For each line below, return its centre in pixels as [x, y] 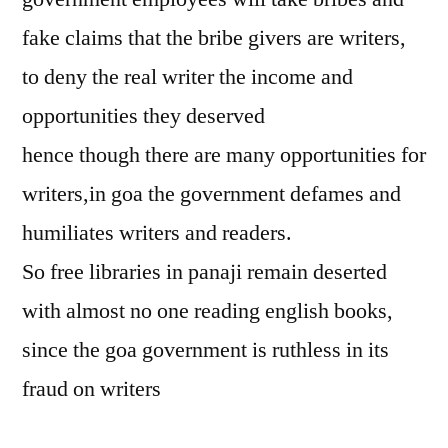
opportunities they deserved [143, 116]
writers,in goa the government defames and [211, 194]
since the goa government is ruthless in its [205, 350]
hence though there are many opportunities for [224, 155]
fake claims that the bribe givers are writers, [214, 38]
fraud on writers [91, 389]
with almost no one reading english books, [207, 311]
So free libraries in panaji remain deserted [204, 272]
